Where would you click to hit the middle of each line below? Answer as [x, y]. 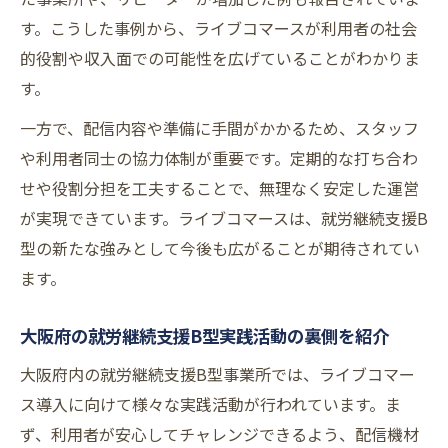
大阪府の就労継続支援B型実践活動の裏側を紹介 [204, 336]
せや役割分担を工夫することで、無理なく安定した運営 [219, 188]
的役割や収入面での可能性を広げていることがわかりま [220, 58]
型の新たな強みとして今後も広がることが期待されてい [220, 248]
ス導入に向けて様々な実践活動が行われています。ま [210, 404]
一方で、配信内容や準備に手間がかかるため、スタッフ [219, 128]
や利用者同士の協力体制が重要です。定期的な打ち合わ [219, 158]
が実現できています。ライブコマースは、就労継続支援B [224, 218]
